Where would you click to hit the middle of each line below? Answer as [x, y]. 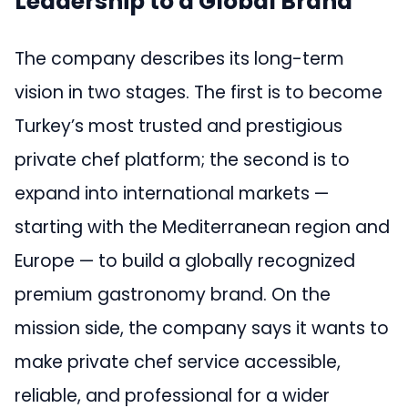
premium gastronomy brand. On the [173, 294]
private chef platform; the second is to [182, 159]
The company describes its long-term [179, 58]
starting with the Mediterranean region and [202, 227]
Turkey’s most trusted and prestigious [178, 126]
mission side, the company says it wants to [202, 328]
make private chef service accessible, [178, 362]
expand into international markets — [172, 193]
